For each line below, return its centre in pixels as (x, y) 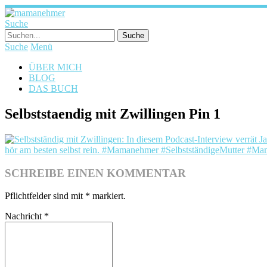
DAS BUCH (53, 89)
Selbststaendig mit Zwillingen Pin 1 (113, 114)
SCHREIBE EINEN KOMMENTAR (95, 173)
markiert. (108, 196)
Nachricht (24, 216)
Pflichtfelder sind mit (45, 196)
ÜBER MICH (55, 67)
